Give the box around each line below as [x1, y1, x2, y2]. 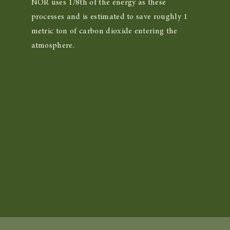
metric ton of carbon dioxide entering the [31, 27, 178, 35]
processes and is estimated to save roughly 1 [31, 13, 188, 21]
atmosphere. [31, 42, 77, 50]
